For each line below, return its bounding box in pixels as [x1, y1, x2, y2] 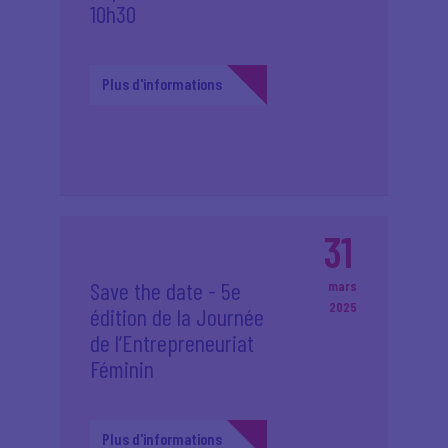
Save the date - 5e [90, 276, 241, 305]
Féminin [90, 354, 154, 383]
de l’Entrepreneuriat [90, 328, 254, 357]
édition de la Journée [90, 302, 264, 331]
